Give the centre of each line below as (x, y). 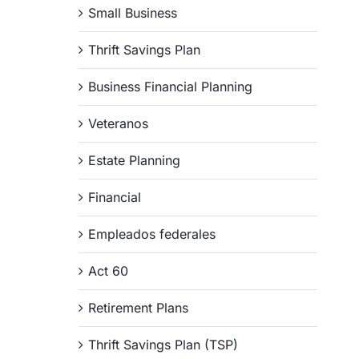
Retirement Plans (139, 308)
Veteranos (119, 123)
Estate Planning (135, 160)
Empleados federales (152, 234)
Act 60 (109, 271)
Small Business (133, 13)
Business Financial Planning (171, 87)
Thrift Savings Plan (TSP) (163, 345)
